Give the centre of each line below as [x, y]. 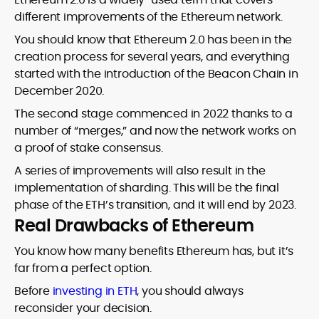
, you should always [190, 291]
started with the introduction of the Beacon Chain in [156, 74]
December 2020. [59, 91]
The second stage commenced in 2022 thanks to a [153, 114]
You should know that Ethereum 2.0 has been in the [153, 40]
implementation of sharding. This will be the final [147, 188]
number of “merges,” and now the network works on [155, 131]
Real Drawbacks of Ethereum [134, 226]
